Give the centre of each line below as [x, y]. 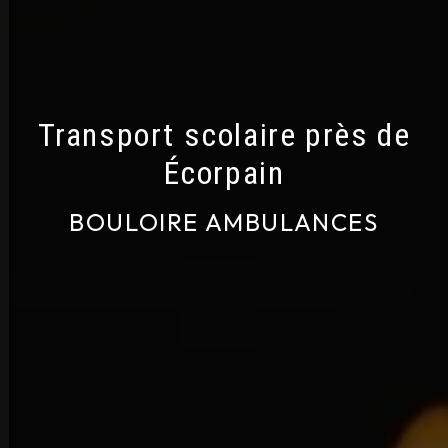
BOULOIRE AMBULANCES [224, 221]
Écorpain [224, 172]
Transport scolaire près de [224, 134]
